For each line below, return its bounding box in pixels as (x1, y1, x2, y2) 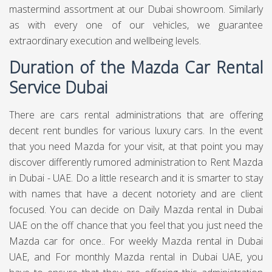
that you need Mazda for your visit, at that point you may (9, 140, 263, 153)
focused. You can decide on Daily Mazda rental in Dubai (9, 203, 263, 216)
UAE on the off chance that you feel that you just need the (9, 219, 263, 232)
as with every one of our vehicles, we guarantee (9, 18, 263, 32)
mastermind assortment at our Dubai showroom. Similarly (9, 2, 263, 16)
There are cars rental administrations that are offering (9, 108, 263, 121)
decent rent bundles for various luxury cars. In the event (9, 124, 263, 137)
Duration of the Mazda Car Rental (9, 56, 263, 78)
